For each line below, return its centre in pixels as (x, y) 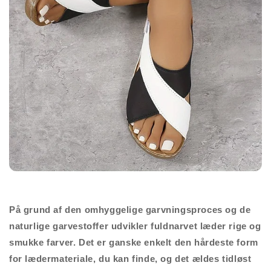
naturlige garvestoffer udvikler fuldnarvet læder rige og (135, 226)
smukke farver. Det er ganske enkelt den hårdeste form (134, 242)
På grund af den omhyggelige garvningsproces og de (130, 209)
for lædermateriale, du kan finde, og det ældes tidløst (130, 258)
